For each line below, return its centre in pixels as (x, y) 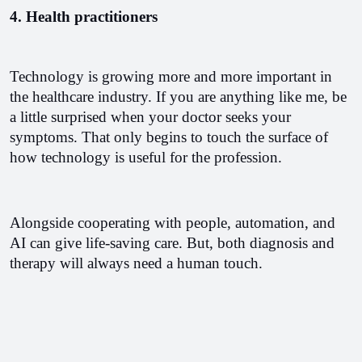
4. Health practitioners (84, 17)
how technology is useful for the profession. (146, 157)
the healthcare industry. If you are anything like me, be (178, 97)
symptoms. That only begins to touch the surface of (169, 137)
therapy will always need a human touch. (136, 263)
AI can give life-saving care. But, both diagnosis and (172, 243)
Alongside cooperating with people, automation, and (173, 223)
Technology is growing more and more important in (171, 76)
